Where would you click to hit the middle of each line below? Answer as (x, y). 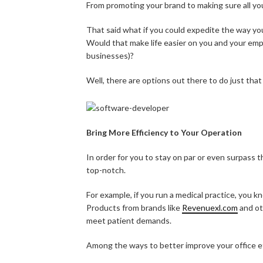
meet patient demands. (129, 220)
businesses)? (110, 55)
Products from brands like (134, 207)
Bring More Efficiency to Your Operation (164, 132)
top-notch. (106, 170)
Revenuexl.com (210, 207)
